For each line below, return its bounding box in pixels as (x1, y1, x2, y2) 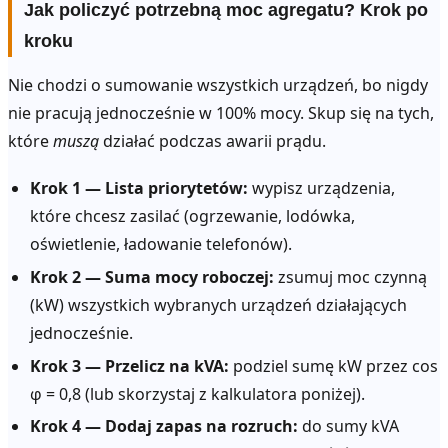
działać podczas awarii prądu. (99, 129, 326, 152)
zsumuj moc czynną (274, 265, 428, 288)
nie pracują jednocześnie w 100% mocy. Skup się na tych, (8, 101, 434, 124)
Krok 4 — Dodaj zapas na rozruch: (30, 415, 299, 438)
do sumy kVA (298, 415, 400, 438)
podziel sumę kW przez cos (229, 354, 439, 377)
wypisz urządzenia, (248, 177, 396, 200)
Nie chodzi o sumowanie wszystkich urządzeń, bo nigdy (8, 73, 428, 96)
